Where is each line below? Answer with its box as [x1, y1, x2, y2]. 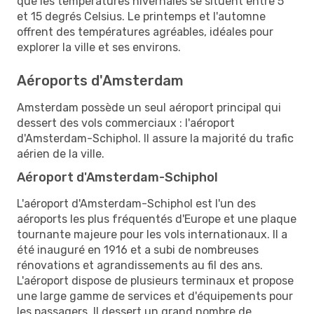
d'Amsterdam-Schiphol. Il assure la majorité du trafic [17, 131, 294, 145]
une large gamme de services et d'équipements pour [17, 289, 293, 303]
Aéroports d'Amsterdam [17, 71, 184, 89]
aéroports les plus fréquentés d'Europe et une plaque [17, 212, 296, 226]
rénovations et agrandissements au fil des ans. [17, 258, 263, 272]
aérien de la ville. [17, 146, 104, 161]
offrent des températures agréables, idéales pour [17, 25, 273, 39]
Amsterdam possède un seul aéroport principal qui [17, 100, 281, 114]
